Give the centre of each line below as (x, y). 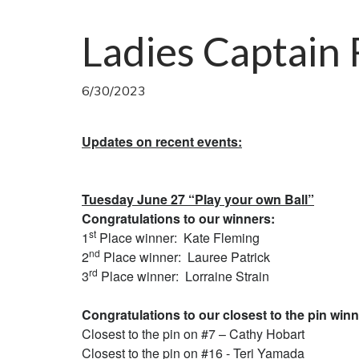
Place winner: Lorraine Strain (184, 276)
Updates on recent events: (162, 141)
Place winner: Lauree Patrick (185, 257)
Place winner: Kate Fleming (178, 238)
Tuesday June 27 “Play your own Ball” (198, 199)
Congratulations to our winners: (178, 218)
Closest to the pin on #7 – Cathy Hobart (193, 334)
